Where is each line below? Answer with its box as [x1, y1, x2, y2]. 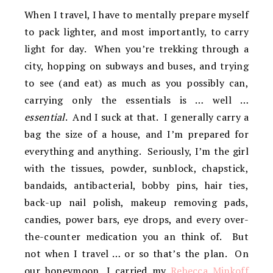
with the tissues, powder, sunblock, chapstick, [24, 161, 249, 175]
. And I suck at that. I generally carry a [65, 110, 249, 124]
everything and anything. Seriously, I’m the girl [24, 144, 249, 158]
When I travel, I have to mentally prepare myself [24, 8, 249, 21]
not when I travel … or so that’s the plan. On [24, 247, 249, 260]
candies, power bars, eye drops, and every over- [24, 213, 249, 226]
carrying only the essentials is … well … [24, 93, 249, 107]
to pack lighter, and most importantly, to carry [24, 25, 249, 38]
